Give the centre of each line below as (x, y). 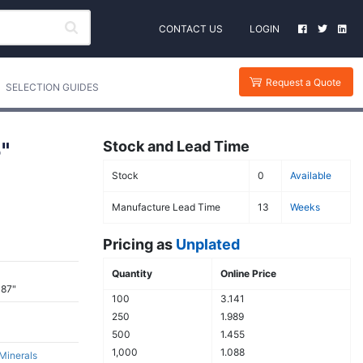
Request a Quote (303, 82)
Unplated (208, 244)
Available (311, 175)
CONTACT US (191, 29)
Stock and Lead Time (176, 146)
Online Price (248, 273)
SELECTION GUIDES (53, 87)
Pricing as (139, 244)
